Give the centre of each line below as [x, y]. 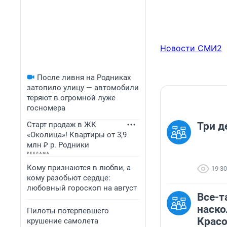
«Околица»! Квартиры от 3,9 [77, 135]
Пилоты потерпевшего [68, 211]
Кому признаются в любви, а [79, 168]
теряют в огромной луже [71, 98]
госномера [46, 108]
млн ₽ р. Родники [58, 145]
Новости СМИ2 [191, 48]
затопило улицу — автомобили [83, 88]
